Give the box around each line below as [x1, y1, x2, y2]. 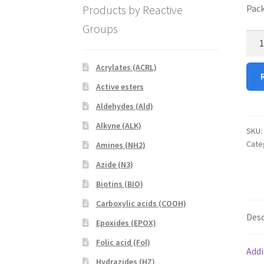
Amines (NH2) [95, 140, 146, 151]
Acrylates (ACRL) [95, 62, 157, 73]
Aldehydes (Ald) [95, 101, 153, 112]
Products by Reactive [82, 2, 183, 17]
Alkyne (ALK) [95, 120, 141, 131]
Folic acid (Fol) [95, 237, 150, 248]
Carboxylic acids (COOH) [95, 198, 186, 209]
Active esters [95, 81, 144, 93]
